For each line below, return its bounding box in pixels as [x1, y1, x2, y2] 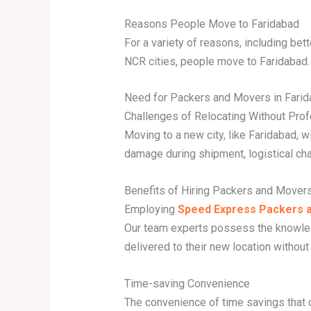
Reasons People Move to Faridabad [124, 17, 299, 31]
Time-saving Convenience [124, 276, 250, 290]
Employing [124, 202, 178, 216]
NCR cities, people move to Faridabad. [124, 54, 310, 68]
